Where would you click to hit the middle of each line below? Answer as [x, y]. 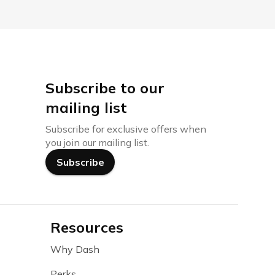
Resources [87, 227]
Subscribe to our [105, 88]
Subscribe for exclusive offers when [126, 129]
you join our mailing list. [97, 142]
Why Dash [75, 249]
